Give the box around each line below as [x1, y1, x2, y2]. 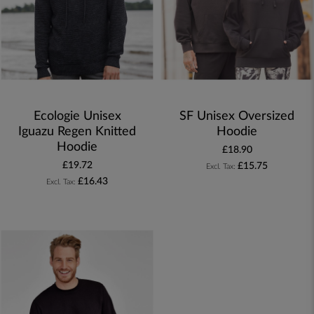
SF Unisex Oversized [179, 110, 294, 123]
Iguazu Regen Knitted [18, 125, 136, 139]
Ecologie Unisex [33, 110, 121, 123]
